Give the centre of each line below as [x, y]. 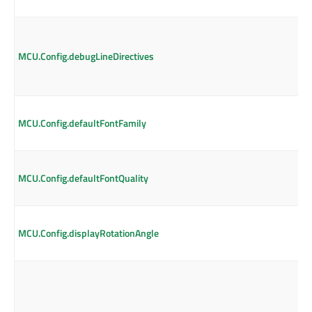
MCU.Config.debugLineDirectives [86, 56]
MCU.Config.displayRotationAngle [88, 233]
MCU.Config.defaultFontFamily [82, 123]
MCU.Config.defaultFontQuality [83, 178]
